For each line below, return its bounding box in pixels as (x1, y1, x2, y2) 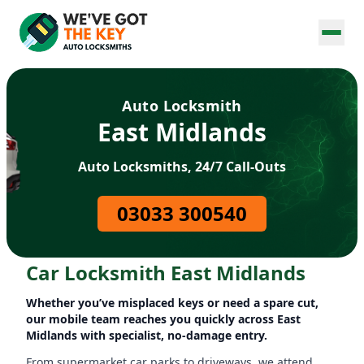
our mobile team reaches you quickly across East (26, 311, 301, 327)
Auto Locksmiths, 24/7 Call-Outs (78, 158, 286, 175)
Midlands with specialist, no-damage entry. (26, 327, 267, 343)
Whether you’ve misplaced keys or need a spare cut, (26, 295, 318, 310)
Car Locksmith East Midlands (26, 259, 305, 286)
